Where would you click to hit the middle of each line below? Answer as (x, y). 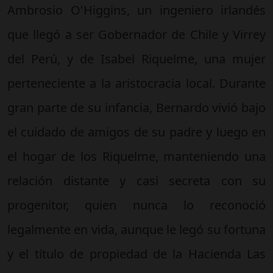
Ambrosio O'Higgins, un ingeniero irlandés (136, 10)
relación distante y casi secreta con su (136, 180)
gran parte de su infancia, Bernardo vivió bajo (136, 107)
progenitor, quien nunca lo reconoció (136, 205)
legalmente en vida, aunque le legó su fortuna (136, 229)
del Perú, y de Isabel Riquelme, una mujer (136, 58)
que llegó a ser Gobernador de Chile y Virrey (136, 34)
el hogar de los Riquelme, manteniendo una (136, 156)
